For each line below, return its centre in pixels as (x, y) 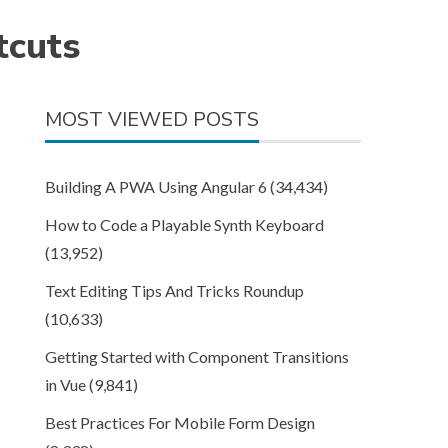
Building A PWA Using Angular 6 (156, 186)
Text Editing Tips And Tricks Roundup (175, 290)
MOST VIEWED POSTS (152, 119)
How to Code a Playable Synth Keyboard (185, 224)
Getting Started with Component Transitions (197, 356)
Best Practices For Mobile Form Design (180, 422)
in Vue (66, 384)
